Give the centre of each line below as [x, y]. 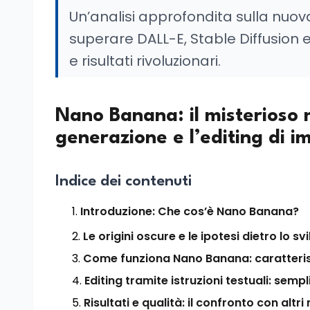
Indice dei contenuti [124, 181]
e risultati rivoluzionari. [145, 61]
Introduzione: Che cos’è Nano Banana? [190, 211]
